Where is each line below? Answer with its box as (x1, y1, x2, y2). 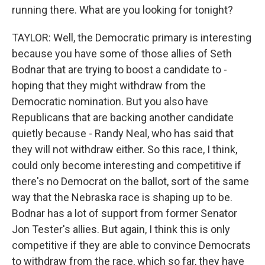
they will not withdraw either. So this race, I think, (12, 143, 237, 156)
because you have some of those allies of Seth (12, 47, 232, 60)
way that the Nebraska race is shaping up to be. (12, 191, 232, 203)
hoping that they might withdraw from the (12, 79, 206, 92)
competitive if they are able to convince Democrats (12, 239, 251, 251)
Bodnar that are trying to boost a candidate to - (12, 63, 227, 76)
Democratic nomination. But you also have (12, 95, 208, 108)
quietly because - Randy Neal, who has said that (12, 127, 234, 140)
